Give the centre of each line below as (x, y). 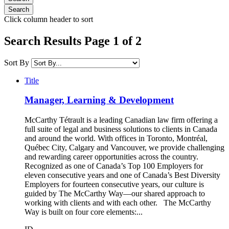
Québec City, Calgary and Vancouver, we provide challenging (124, 147)
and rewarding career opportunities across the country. (111, 157)
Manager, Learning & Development (99, 100)
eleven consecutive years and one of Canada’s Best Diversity (122, 175)
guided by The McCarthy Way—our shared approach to (115, 193)
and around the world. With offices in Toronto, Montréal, (116, 138)
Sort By (17, 62)
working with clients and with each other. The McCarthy (118, 203)
